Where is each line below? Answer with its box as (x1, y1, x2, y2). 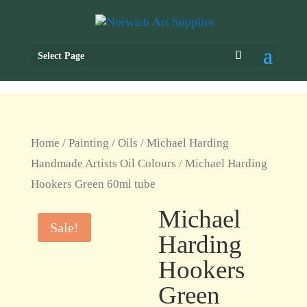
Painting (68, 136, 109, 149)
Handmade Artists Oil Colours (30, 157, 176, 170)
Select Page (37, 51, 84, 62)
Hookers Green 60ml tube (30, 177, 156, 191)
